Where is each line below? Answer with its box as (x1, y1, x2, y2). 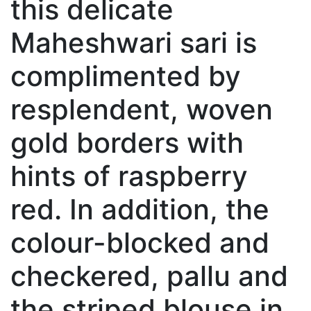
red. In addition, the (10, 192, 269, 227)
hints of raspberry (10, 159, 248, 194)
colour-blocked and (10, 226, 269, 260)
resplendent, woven (10, 92, 273, 127)
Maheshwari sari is (10, 26, 257, 60)
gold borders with (10, 126, 244, 160)
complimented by (10, 59, 241, 94)
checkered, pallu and (10, 259, 288, 294)
